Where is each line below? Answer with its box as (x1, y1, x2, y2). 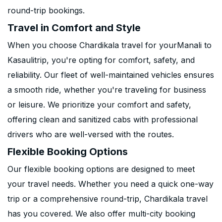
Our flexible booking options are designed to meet (7, 164, 195, 174)
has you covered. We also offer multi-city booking (7, 209, 195, 219)
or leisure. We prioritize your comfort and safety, (7, 100, 191, 110)
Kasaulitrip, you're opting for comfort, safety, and (7, 55, 195, 65)
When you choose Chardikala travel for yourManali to (7, 40, 212, 50)
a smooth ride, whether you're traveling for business (7, 85, 206, 95)
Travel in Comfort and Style (7, 22, 141, 34)
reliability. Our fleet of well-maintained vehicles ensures (7, 70, 214, 80)
